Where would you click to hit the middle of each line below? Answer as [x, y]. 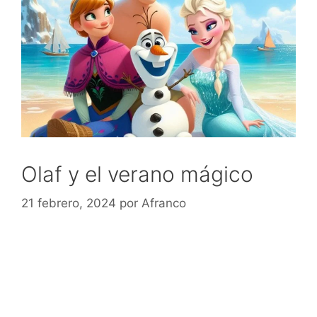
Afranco [164, 203]
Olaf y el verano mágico [137, 174]
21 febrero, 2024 [69, 203]
